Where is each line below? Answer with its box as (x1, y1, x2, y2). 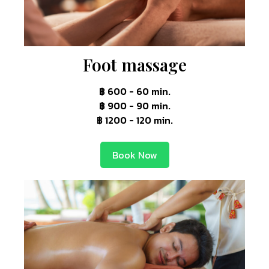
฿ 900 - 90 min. (98, 98, 171, 113)
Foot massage (82, 53, 187, 76)
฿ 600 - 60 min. (98, 83, 171, 98)
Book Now (112, 147, 157, 162)
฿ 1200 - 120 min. (96, 112, 173, 127)
